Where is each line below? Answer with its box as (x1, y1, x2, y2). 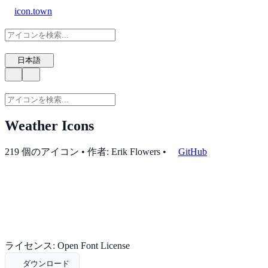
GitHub (178, 147, 207, 157)
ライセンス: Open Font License (5, 240, 130, 251)
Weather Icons (5, 117, 94, 133)
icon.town (14, 6, 52, 16)
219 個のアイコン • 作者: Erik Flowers (5, 147, 160, 157)
